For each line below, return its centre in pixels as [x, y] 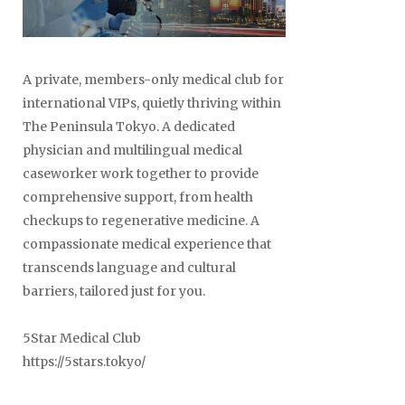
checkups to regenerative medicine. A [141, 220]
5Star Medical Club [82, 338]
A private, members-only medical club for [153, 79]
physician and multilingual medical [132, 150]
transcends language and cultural [129, 267]
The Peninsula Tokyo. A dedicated [129, 126]
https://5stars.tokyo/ [84, 361]
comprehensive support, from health [138, 197]
